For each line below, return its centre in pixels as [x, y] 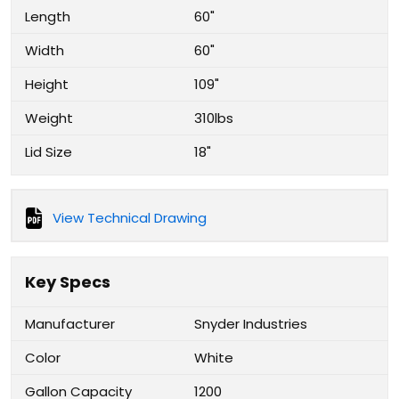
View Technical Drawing [130, 218]
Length [48, 16]
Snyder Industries [251, 324]
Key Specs [68, 282]
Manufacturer [70, 324]
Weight [49, 118]
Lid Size [49, 152]
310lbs [214, 118]
